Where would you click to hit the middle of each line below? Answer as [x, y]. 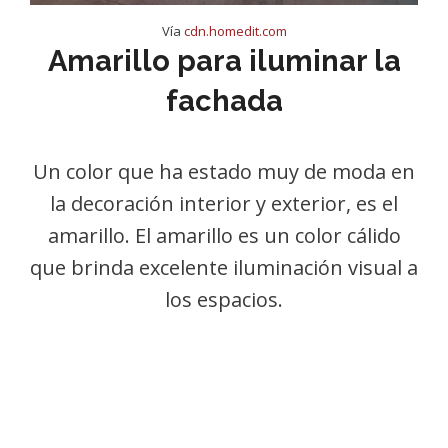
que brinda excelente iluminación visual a [224, 267]
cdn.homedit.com [235, 31]
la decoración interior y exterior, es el [224, 203]
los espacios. [224, 299]
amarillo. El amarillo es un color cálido [224, 235]
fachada [224, 101]
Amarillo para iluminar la [224, 61]
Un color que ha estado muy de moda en [224, 171]
